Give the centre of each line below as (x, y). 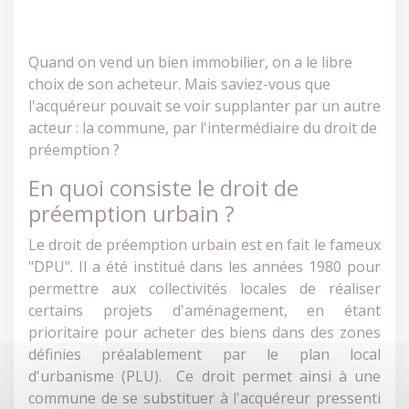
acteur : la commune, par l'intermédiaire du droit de (203, 128)
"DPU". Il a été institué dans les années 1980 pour (204, 267)
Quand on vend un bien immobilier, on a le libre (190, 62)
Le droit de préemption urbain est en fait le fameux (204, 245)
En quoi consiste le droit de (163, 188)
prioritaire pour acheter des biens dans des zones (204, 332)
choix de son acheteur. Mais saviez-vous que (179, 84)
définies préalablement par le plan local (204, 354)
